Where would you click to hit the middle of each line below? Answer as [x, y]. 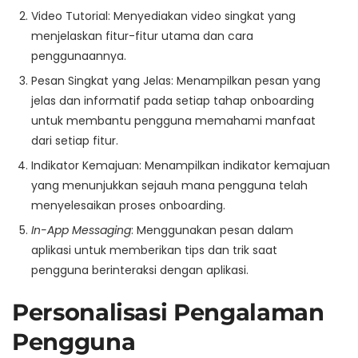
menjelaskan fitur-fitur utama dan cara [142, 36]
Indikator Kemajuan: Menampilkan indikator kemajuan [181, 165]
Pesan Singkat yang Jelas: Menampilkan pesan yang [176, 80]
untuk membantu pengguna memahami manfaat [173, 120]
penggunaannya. [79, 56]
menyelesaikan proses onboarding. [128, 205]
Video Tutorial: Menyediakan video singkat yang [163, 16]
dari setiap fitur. [75, 140]
